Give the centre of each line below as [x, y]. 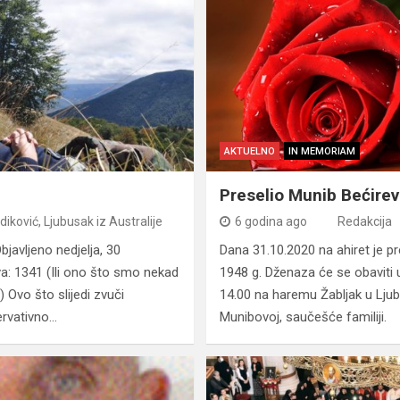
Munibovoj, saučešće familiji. [303, 317]
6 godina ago [271, 222]
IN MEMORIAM [321, 152]
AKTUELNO [249, 152]
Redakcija [364, 222]
